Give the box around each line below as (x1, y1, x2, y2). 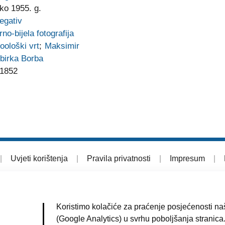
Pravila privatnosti (86, 154, 151, 163)
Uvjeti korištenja (10, 154, 68, 163)
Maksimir (45, 41, 80, 51)
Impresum (169, 154, 205, 163)
